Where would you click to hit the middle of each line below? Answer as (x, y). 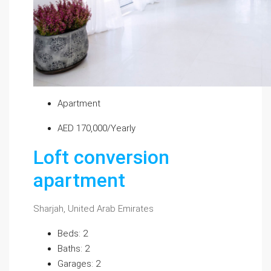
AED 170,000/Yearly (96, 128)
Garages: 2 (79, 264)
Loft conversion (101, 157)
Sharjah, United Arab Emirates (93, 209)
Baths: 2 (73, 249)
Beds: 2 (73, 233)
